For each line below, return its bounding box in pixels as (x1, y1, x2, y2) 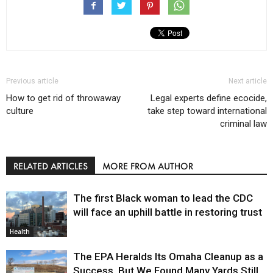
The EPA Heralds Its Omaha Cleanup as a (73, 250, 263, 263)
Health (10, 227, 30, 236)
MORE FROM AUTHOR (102, 160, 193, 172)
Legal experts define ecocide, (151, 92, 267, 104)
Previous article (6, 76, 58, 85)
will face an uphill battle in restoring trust (73, 205, 262, 218)
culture (6, 105, 34, 116)
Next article (229, 76, 267, 85)
